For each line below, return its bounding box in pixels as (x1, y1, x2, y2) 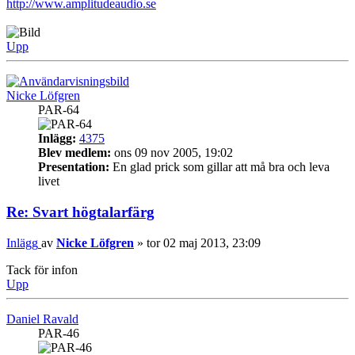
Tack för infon (6, 262, 78, 277)
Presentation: (38, 160, 109, 174)
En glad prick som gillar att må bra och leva (109, 160, 330, 174)
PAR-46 (38, 326, 79, 340)
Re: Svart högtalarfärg (6, 203, 155, 220)
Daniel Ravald (6, 311, 78, 326)
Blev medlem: (38, 146, 111, 160)
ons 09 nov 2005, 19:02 (111, 146, 233, 160)
